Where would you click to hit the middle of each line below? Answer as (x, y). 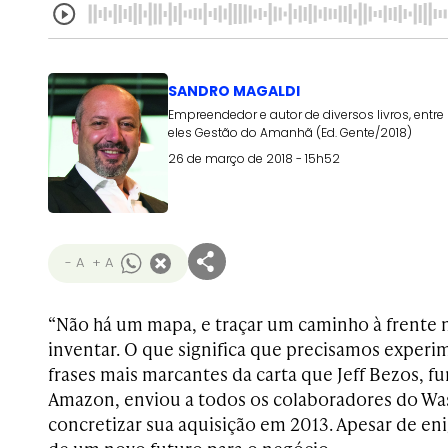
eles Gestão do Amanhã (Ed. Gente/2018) (290, 132)
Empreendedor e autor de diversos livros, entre (306, 114)
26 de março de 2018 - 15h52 (254, 158)
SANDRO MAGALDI (234, 91)
